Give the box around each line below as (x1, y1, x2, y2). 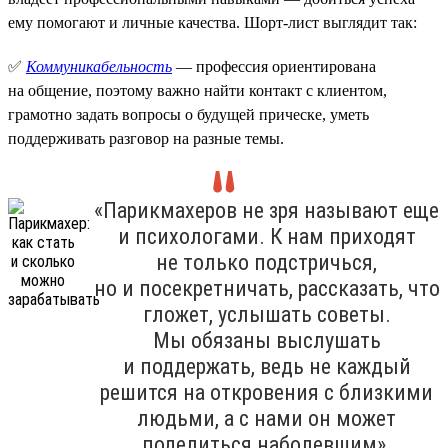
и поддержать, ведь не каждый (122, 353, 411, 379)
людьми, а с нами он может (137, 405, 396, 431)
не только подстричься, (156, 249, 377, 275)
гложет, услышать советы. (142, 301, 391, 327)
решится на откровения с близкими (100, 379, 433, 405)
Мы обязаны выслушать (152, 327, 381, 353)
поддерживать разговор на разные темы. (8, 129, 284, 147)
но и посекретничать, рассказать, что (93, 275, 440, 301)
